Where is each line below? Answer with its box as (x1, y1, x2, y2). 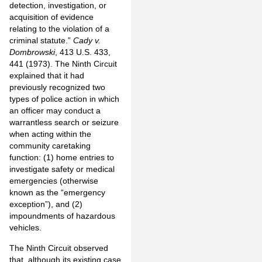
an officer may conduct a (9, 106, 101, 116)
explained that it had (9, 71, 84, 81)
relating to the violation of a (9, 24, 109, 34)
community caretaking (9, 141, 91, 151)
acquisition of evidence (9, 12, 94, 22)
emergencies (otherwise (9, 176, 98, 186)
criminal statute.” (9, 36, 73, 46)
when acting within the (9, 129, 91, 139)
